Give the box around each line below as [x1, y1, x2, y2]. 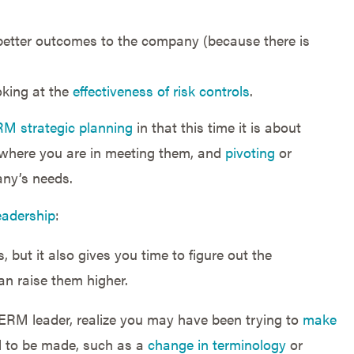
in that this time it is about [132, 117, 301, 137]
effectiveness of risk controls [72, 80, 250, 100]
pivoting [224, 142, 275, 163]
